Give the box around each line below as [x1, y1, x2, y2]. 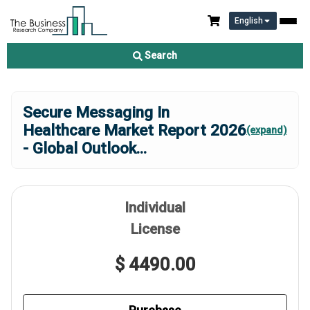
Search [143, 50, 177, 61]
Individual [125, 199, 185, 216]
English [235, 16, 263, 26]
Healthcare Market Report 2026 [23, 121, 246, 139]
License [130, 221, 180, 237]
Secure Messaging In [23, 103, 170, 121]
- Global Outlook [23, 139, 136, 157]
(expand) [246, 124, 287, 136]
